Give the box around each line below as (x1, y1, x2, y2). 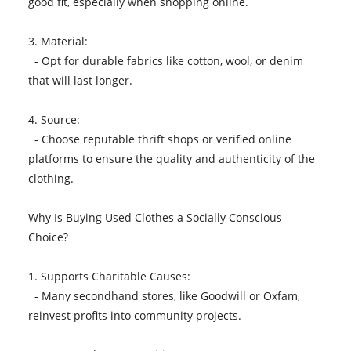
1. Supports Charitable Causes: (27, 268, 197, 284)
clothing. (27, 170, 80, 186)
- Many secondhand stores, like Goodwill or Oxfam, (27, 288, 300, 303)
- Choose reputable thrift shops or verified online (27, 131, 291, 147)
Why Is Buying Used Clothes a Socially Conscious (27, 209, 282, 225)
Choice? (27, 229, 74, 244)
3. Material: (27, 33, 94, 49)
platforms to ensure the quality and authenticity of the (27, 150, 315, 166)
